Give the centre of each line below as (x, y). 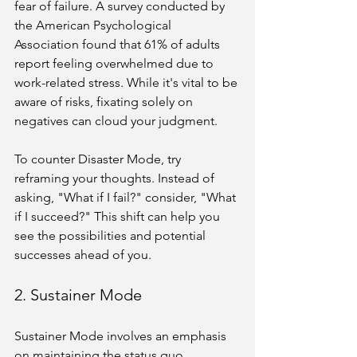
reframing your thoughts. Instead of (116, 178)
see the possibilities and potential (112, 235)
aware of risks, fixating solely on (105, 102)
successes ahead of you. (83, 255)
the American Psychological (94, 25)
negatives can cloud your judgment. (116, 121)
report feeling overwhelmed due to (116, 63)
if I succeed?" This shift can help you (119, 216)
